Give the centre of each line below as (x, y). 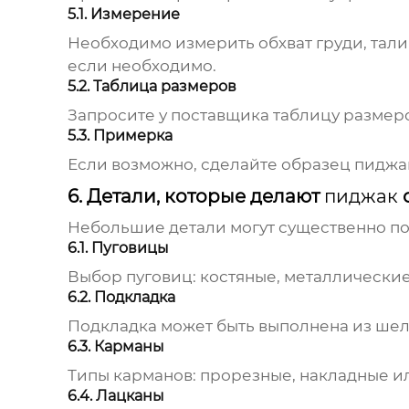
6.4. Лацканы (115, 396)
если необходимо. (142, 66)
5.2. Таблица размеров (152, 87)
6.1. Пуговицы (118, 248)
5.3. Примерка (120, 136)
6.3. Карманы (115, 347)
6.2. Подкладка (121, 298)
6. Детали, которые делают (195, 197)
